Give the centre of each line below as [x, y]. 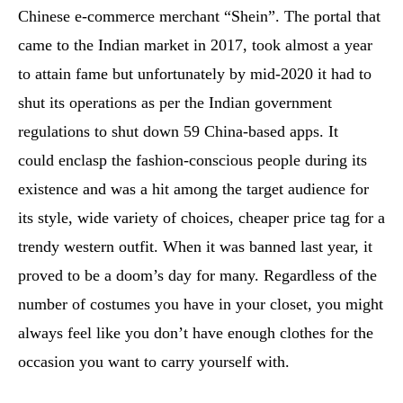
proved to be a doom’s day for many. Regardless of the [197, 275]
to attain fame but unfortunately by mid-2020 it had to [195, 74]
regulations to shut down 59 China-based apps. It [178, 131]
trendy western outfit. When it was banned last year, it [195, 246]
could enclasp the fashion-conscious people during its [193, 160]
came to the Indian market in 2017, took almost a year [195, 45]
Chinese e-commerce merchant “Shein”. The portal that [199, 16]
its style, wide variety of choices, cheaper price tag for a [201, 218]
